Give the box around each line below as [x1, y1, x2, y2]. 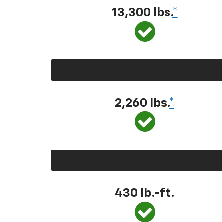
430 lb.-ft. [114, 187, 175, 199]
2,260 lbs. [115, 97, 169, 109]
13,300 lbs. [111, 6, 172, 19]
